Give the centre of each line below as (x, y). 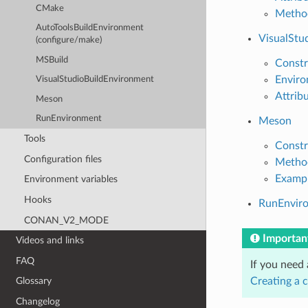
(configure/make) (69, 41)
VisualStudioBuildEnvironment (95, 80)
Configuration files (63, 159)
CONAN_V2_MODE (66, 220)
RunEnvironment (69, 119)
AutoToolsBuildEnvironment (90, 28)
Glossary (34, 281)
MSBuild (52, 60)
